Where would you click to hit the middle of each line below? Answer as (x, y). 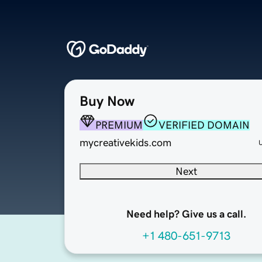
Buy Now (107, 101)
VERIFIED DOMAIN (204, 125)
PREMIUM (119, 125)
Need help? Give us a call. (186, 214)
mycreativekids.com (125, 143)
